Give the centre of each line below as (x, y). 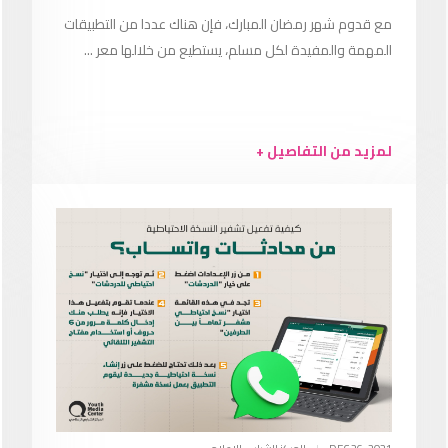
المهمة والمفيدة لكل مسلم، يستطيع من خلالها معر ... (237, 50)
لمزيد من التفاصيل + (323, 151)
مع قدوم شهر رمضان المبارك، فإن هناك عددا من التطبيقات (227, 24)
